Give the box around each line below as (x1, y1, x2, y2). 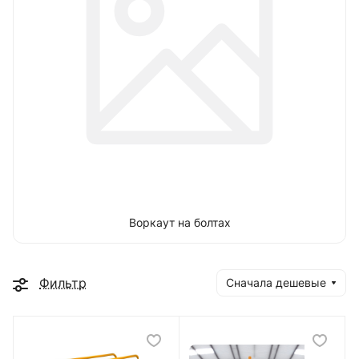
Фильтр (39, 275, 87, 291)
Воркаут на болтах (128, 216, 231, 229)
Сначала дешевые (226, 276, 326, 289)
